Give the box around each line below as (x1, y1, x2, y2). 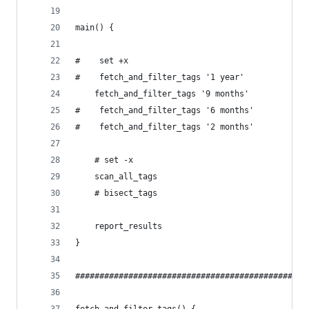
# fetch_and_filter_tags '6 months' (75, 106, 254, 115)
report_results (75, 221, 162, 231)
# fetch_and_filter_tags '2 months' (75, 122, 254, 132)
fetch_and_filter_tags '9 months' (75, 89, 249, 99)
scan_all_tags (75, 172, 157, 181)
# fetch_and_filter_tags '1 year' (75, 72, 244, 82)
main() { (75, 23, 114, 32)
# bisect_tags (75, 188, 157, 198)
